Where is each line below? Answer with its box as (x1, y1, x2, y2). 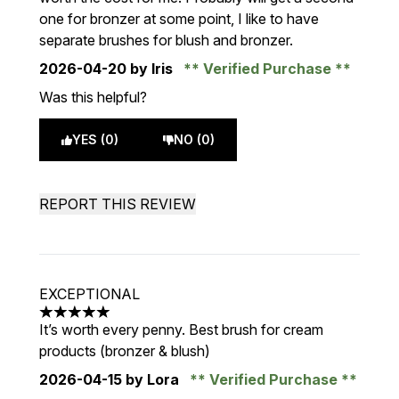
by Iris (126, 60, 176, 77)
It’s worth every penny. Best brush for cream (39, 321, 323, 338)
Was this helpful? (39, 88, 147, 106)
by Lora (122, 370, 183, 388)
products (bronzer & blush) (39, 342, 210, 360)
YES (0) (72, 132, 118, 147)
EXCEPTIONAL (39, 285, 140, 303)
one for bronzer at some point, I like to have (39, 10, 319, 28)
